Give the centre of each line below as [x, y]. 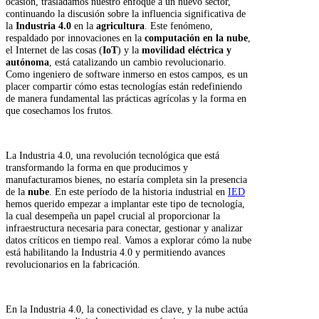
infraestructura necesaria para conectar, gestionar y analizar [124, 228]
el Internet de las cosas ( [54, 50]
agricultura [120, 26]
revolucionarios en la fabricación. [73, 264]
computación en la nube [196, 38]
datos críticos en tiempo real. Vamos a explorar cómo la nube [129, 240]
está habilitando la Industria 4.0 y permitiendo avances [115, 252]
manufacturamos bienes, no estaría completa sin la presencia [126, 179]
